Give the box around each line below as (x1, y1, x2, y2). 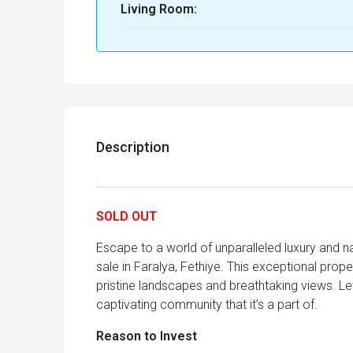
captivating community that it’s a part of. (96, 297, 318, 313)
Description (96, 139, 169, 156)
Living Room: (121, 2, 197, 17)
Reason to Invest (96, 329, 197, 344)
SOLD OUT (96, 209, 157, 225)
